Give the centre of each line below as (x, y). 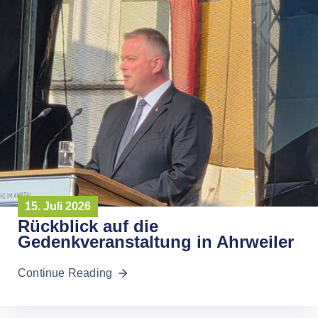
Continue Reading (65, 273)
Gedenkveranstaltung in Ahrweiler (156, 242)
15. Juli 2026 (58, 207)
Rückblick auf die (88, 226)
